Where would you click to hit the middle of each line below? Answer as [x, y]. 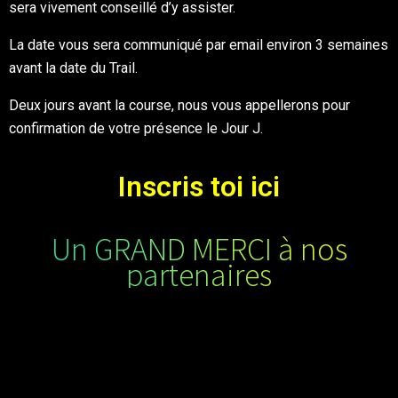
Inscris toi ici [199, 187]
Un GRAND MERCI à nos [199, 249]
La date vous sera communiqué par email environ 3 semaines [199, 45]
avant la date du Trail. [73, 68]
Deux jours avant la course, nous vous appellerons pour [179, 105]
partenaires [199, 275]
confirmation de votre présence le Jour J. [138, 128]
